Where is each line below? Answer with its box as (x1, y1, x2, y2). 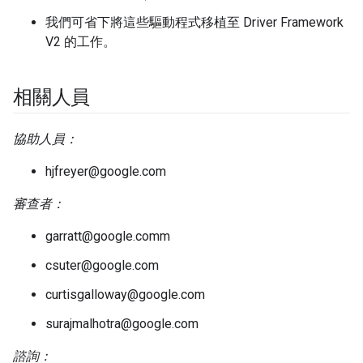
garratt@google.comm (45, 228, 170, 245)
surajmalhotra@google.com (45, 316, 199, 332)
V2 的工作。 (45, 34, 116, 50)
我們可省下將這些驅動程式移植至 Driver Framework (45, 15, 344, 31)
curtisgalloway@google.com (45, 287, 205, 303)
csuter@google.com (45, 258, 159, 274)
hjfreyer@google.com (45, 164, 166, 180)
